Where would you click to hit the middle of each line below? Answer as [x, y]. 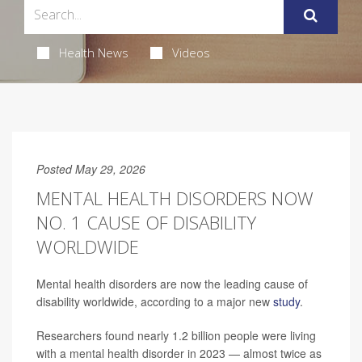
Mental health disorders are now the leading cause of [172, 283]
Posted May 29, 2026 [91, 168]
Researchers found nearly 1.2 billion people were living [176, 335]
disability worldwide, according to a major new [155, 301]
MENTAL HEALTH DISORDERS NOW [175, 198]
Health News [93, 52]
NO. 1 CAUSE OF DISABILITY [146, 222]
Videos [191, 52]
